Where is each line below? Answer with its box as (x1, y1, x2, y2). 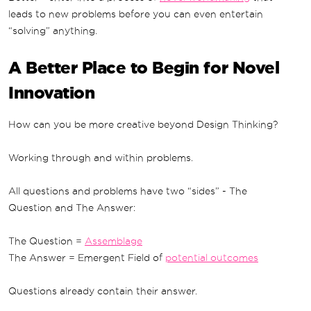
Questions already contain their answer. (8, 285, 197, 297)
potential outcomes (165, 252, 258, 264)
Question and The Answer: (8, 202, 135, 214)
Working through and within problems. (8, 152, 193, 164)
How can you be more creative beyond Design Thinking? (8, 119, 278, 131)
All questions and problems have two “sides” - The (8, 185, 247, 197)
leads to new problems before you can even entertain (8, 8, 263, 20)
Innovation (8, 83, 95, 103)
